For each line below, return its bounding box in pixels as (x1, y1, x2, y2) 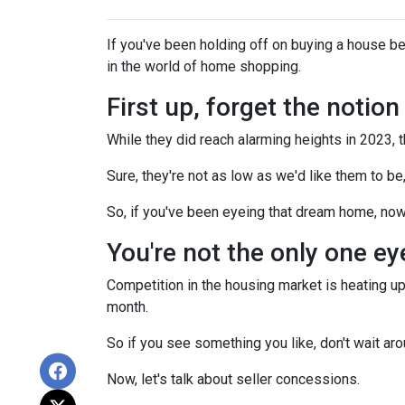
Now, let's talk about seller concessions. (107, 371, 360, 388)
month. (107, 298, 148, 316)
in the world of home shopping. (107, 58, 301, 75)
